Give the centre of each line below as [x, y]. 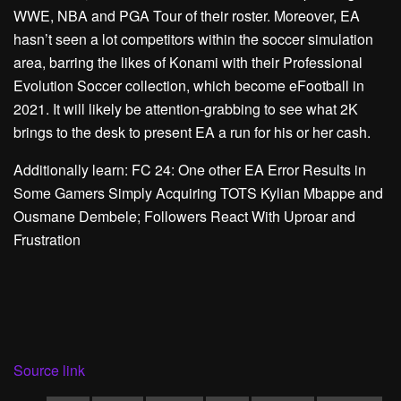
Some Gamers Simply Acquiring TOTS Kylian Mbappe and [198, 193]
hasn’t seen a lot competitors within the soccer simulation [193, 39]
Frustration [47, 239]
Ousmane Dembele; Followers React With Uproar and [184, 216]
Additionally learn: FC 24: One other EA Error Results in [190, 170]
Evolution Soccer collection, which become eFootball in [189, 85]
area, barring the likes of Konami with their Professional [188, 62]
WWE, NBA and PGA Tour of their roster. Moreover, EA [187, 16]
